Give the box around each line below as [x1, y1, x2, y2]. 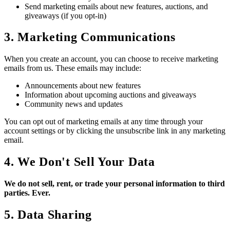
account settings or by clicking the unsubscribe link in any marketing [4, 126, 225, 136]
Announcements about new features [25, 81, 141, 90]
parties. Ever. [4, 188, 50, 198]
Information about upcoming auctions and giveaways [25, 90, 196, 100]
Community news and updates [25, 100, 123, 109]
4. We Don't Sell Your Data [4, 155, 155, 169]
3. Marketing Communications [4, 30, 176, 44]
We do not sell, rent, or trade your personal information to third [4, 179, 225, 188]
